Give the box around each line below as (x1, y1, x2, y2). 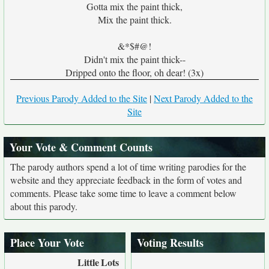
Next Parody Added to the (154, 92, 253, 104)
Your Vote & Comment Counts (10, 139, 153, 155)
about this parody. (10, 200, 77, 213)
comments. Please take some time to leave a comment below (10, 187, 237, 199)
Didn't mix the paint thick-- (83, 53, 186, 65)
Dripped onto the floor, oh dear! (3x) (65, 66, 204, 79)
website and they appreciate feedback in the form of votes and (10, 174, 242, 186)
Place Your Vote (10, 235, 84, 250)
